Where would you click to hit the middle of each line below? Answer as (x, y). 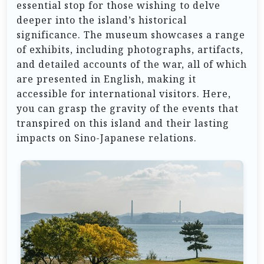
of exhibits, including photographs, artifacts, (130, 49)
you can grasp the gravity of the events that (128, 108)
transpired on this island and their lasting (123, 123)
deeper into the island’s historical (102, 20)
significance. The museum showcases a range (131, 34)
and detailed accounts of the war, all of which (132, 64)
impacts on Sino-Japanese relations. (107, 138)
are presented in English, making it (106, 79)
